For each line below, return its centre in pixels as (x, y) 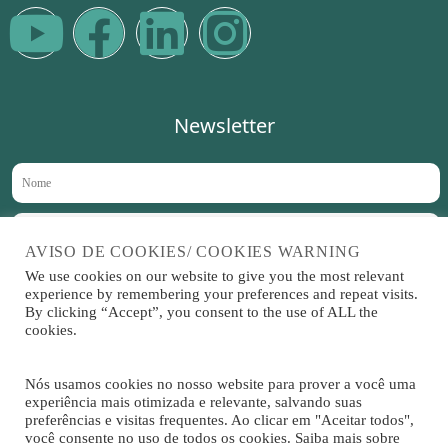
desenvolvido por (224, 399)
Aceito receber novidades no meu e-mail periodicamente (209, 278)
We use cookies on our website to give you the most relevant (214, 275)
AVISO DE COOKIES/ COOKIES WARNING (193, 251)
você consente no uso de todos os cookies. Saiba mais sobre (212, 437)
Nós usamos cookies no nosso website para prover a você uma (220, 383)
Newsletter (224, 125)
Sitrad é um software (224, 375)
